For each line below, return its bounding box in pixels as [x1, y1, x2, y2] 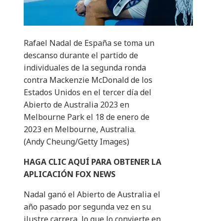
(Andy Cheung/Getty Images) [24, 136, 129, 147]
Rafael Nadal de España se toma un [24, 37, 154, 49]
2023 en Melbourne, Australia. [24, 124, 136, 135]
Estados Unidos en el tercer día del [24, 87, 151, 98]
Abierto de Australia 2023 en [24, 99, 129, 110]
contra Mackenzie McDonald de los [24, 74, 152, 86]
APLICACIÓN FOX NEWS [24, 169, 115, 180]
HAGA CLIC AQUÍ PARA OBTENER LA [24, 156, 161, 168]
